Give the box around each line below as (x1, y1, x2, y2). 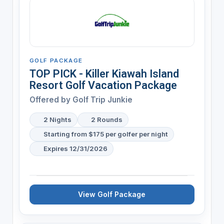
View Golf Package (78, 189, 146, 198)
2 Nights (43, 115, 71, 123)
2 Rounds (91, 115, 123, 123)
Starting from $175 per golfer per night (43, 129, 168, 138)
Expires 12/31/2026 (43, 144, 107, 152)
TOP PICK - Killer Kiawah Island (29, 67, 179, 80)
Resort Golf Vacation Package (29, 78, 177, 91)
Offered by (29, 94, 72, 104)
